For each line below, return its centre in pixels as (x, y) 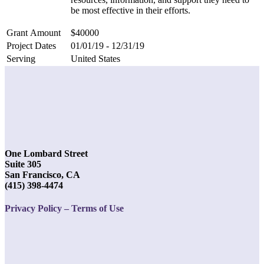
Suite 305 (23, 164)
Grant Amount (34, 32)
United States (95, 58)
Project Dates (31, 45)
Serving (21, 58)
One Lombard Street (46, 154)
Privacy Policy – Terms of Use (64, 209)
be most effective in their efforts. (131, 10)
